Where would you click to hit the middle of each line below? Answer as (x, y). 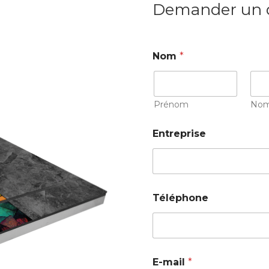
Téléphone (180, 198)
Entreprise (179, 134)
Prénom (171, 104)
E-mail (170, 262)
